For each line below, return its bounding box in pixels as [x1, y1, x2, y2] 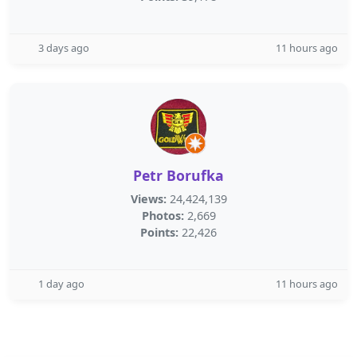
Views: [130, 191, 167, 206]
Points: [140, 225, 178, 240]
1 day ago [38, 277, 84, 291]
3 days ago [38, 41, 89, 55]
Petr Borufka [133, 166, 224, 185]
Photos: [141, 208, 184, 223]
